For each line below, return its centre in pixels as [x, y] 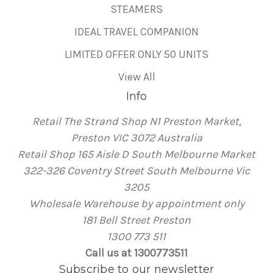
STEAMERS [136, 9]
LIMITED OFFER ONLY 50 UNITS [136, 55]
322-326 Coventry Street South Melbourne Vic [136, 171]
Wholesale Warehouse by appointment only [136, 204]
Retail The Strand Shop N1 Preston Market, [136, 122]
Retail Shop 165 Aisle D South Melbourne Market [136, 154]
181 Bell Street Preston [136, 220]
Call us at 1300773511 [136, 253]
